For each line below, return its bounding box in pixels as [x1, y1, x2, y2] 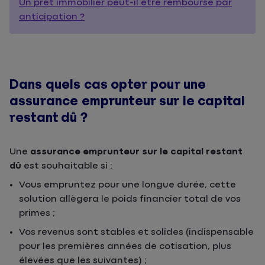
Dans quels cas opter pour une [9, 77, 206, 92]
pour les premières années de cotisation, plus [19, 241, 231, 251]
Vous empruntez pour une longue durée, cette [19, 180, 236, 190]
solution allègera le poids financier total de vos [19, 194, 241, 204]
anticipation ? [19, 12, 85, 22]
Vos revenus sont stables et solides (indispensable [19, 227, 254, 237]
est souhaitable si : [21, 161, 112, 171]
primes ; [19, 208, 55, 218]
